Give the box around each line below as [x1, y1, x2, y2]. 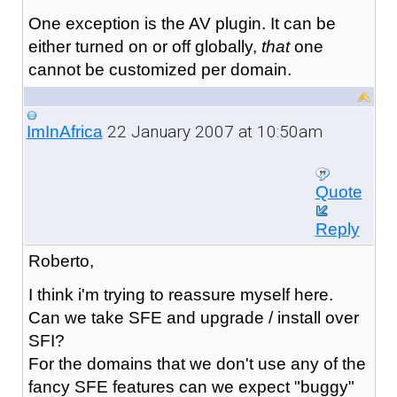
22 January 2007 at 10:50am [102, 121, 323, 142]
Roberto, [27, 251, 94, 270]
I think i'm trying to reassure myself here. [27, 284, 333, 304]
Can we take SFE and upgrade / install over [27, 307, 359, 327]
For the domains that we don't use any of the [27, 354, 366, 373]
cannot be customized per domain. [27, 59, 292, 79]
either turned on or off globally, [27, 36, 261, 56]
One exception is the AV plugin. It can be [27, 13, 336, 33]
